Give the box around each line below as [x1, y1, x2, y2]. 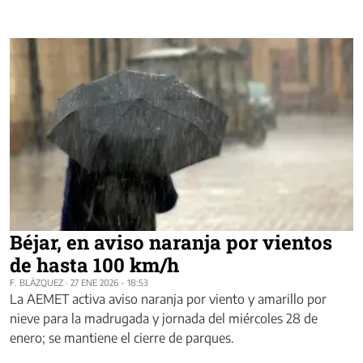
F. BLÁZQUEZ [10, 277, 63, 288]
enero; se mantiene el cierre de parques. [10, 330, 234, 347]
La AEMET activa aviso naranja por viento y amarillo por [10, 291, 327, 308]
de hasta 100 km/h [10, 252, 179, 279]
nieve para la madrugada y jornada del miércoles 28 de [10, 310, 318, 327]
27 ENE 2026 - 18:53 [70, 277, 148, 288]
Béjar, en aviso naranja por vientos [10, 229, 332, 256]
